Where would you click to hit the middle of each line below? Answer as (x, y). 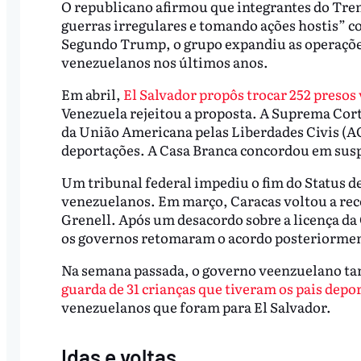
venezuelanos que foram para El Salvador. (197, 306)
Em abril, (92, 93)
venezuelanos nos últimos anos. (164, 61)
